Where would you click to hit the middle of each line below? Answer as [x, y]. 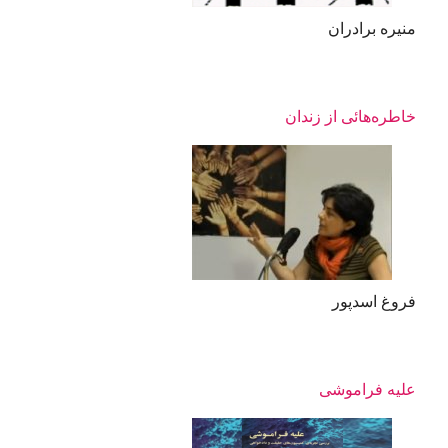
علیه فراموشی [367, 390]
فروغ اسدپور [373, 302]
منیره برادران [371, 29]
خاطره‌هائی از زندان [350, 117]
